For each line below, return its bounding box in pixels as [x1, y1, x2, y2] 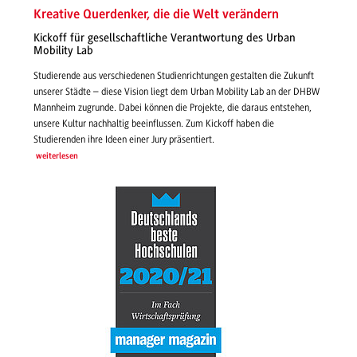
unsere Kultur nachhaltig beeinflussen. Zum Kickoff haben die [33, 117, 274, 129]
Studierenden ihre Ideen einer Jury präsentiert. [33, 133, 214, 145]
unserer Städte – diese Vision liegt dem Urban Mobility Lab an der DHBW [33, 85, 320, 97]
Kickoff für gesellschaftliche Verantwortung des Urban [33, 31, 296, 45]
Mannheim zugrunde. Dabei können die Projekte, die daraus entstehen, [33, 101, 312, 113]
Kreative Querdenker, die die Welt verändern [33, 7, 279, 22]
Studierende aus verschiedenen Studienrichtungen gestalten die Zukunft [33, 69, 314, 81]
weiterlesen [35, 151, 78, 161]
